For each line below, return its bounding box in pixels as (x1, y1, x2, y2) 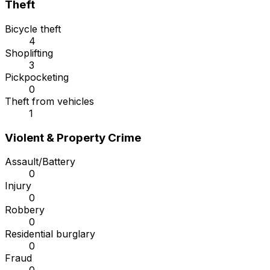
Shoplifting (5, 47, 53, 60)
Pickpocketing (5, 71, 69, 84)
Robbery (5, 204, 45, 216)
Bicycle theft (5, 23, 61, 36)
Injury (5, 180, 31, 192)
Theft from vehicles (5, 95, 94, 108)
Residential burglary (5, 228, 95, 240)
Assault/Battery (5, 155, 75, 168)
